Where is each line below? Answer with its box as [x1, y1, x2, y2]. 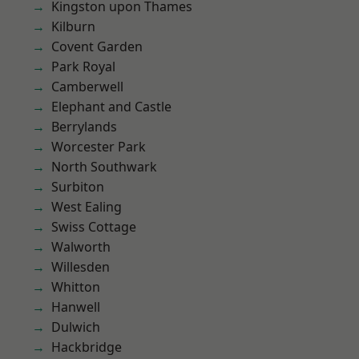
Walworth [51, 238, 111, 256]
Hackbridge [51, 338, 122, 356]
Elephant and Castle [51, 98, 171, 115]
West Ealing [51, 198, 122, 216]
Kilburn [51, 18, 95, 35]
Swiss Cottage [51, 218, 136, 236]
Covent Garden [51, 38, 143, 55]
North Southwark [51, 158, 157, 175]
